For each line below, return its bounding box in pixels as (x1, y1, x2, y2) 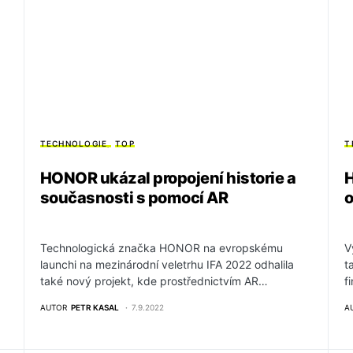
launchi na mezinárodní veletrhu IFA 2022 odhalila (39, 258, 294, 272)
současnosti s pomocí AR (39, 188, 229, 208)
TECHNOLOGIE (39, 139, 108, 149)
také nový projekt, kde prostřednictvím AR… (39, 274, 268, 288)
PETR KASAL (70, 303, 119, 313)
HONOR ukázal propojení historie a (39, 169, 296, 188)
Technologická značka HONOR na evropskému (39, 241, 283, 255)
